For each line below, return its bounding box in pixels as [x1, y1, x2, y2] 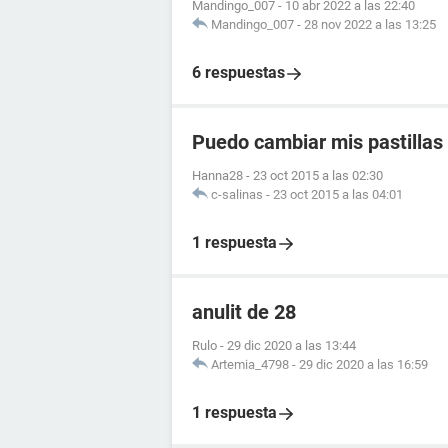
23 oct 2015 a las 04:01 [273, 187, 403, 202]
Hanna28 [192, 168, 243, 183]
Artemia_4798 [211, 357, 289, 372]
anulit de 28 [192, 300, 296, 324]
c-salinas [211, 187, 263, 202]
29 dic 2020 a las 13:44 [227, 338, 356, 353]
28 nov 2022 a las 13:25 [304, 17, 436, 32]
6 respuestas [192, 63, 285, 82]
